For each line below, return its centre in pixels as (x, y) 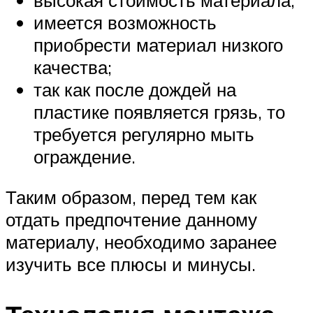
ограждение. (85, 157)
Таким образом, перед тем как (131, 197)
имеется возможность (125, 23)
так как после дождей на (135, 90)
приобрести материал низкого (158, 45)
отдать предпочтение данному (131, 219)
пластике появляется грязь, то (159, 112)
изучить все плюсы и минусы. (131, 264)
